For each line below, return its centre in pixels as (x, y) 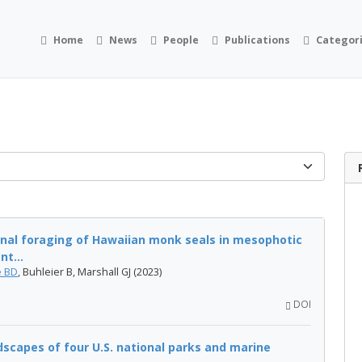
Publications (258, 40)
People (181, 40)
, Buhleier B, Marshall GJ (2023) (90, 272)
